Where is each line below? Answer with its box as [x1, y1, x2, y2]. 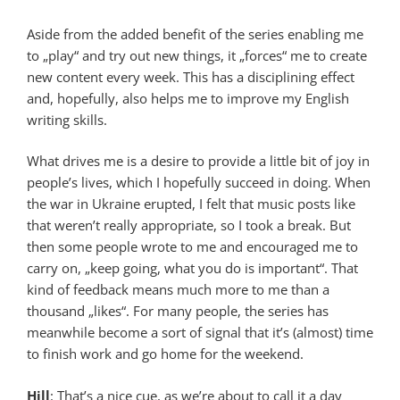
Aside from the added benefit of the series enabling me [27, 24, 363, 43]
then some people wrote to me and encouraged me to [27, 237, 358, 256]
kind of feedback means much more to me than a [27, 280, 329, 299]
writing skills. [27, 110, 107, 129]
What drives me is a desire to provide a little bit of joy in [27, 152, 370, 171]
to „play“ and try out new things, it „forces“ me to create [27, 46, 367, 64]
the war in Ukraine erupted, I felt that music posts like [27, 195, 355, 213]
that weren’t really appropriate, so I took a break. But [27, 216, 351, 235]
